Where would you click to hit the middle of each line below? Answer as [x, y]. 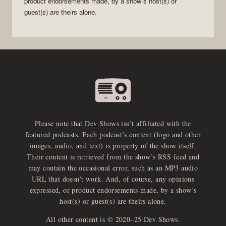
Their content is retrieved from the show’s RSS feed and [113, 157]
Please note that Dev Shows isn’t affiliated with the [113, 124]
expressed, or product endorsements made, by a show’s [113, 190]
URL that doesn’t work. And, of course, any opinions [113, 179]
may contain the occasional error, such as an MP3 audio [113, 168]
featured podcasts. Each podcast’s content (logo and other [113, 135]
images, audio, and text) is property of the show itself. [113, 146]
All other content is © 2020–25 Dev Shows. [113, 219]
